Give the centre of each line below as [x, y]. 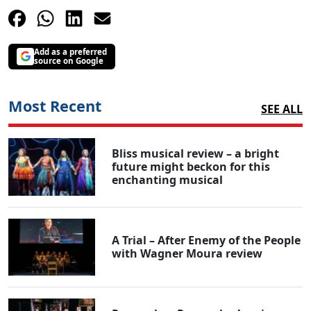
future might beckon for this [191, 166]
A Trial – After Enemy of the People [207, 241]
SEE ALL [282, 109]
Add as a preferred [70, 52]
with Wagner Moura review [187, 254]
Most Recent [55, 106]
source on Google [69, 61]
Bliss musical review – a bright [196, 153]
